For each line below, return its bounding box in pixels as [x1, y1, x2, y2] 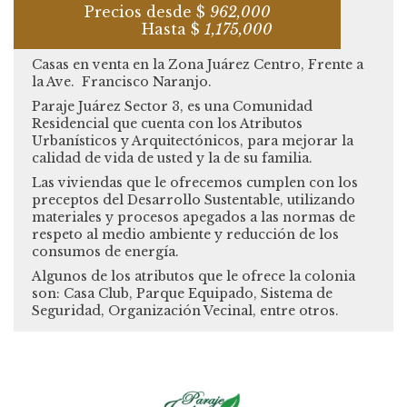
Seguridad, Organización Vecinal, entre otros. [32, 303, 339, 320]
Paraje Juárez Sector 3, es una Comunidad [32, 98, 313, 115]
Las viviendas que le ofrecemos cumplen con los [32, 174, 358, 192]
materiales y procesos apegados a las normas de [32, 209, 355, 226]
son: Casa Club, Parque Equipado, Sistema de [32, 285, 333, 303]
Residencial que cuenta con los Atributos [32, 115, 303, 133]
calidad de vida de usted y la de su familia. [32, 150, 313, 167]
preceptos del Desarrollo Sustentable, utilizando [32, 192, 355, 209]
